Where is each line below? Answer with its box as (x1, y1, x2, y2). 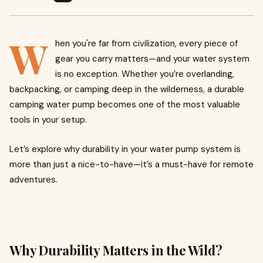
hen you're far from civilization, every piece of (55, 38, 238, 49)
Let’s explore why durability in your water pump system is (9, 143, 241, 155)
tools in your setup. (9, 114, 87, 126)
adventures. (9, 174, 58, 186)
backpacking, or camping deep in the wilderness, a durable (9, 83, 244, 95)
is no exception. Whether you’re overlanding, (55, 68, 234, 80)
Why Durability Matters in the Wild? (9, 241, 222, 259)
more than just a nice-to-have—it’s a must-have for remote (9, 159, 254, 170)
